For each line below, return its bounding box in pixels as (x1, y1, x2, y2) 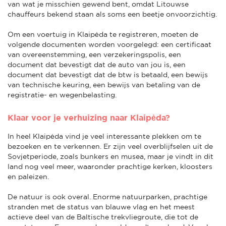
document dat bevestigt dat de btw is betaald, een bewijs (8, 70, 208, 79)
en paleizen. (8, 172, 49, 181)
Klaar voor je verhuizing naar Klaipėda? (8, 112, 170, 122)
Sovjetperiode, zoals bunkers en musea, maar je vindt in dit (8, 152, 213, 160)
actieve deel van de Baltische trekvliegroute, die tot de (8, 212, 198, 221)
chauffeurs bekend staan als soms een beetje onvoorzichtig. (8, 10, 217, 18)
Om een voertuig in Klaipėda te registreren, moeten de (8, 30, 198, 38)
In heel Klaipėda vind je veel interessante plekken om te (8, 132, 201, 140)
